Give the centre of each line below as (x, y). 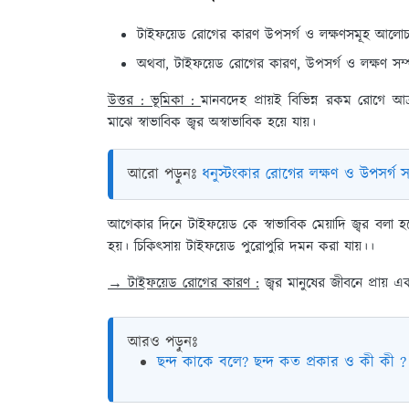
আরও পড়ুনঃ (163, 342)
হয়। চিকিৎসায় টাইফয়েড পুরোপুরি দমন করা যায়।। (241, 247)
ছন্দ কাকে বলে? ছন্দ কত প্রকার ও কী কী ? (282, 362)
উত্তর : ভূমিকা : (154, 101)
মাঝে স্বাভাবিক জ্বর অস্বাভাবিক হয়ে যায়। (215, 123)
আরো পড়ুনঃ (165, 174)
